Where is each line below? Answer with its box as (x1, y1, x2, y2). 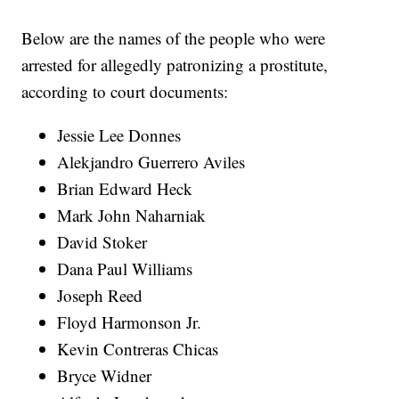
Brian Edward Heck (57, 177, 193, 200)
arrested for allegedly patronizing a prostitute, (21, 53, 329, 77)
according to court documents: (21, 80, 229, 103)
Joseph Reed (57, 284, 143, 307)
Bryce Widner (57, 364, 152, 387)
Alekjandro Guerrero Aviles (57, 151, 246, 174)
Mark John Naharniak (57, 204, 207, 227)
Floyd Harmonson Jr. (57, 311, 202, 334)
